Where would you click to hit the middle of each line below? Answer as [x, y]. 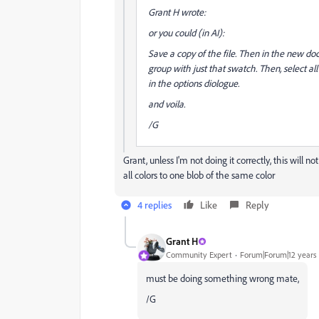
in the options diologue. [194, 83]
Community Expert [199, 255]
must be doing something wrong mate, [223, 278]
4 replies [155, 204]
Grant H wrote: [177, 11]
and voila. [167, 103]
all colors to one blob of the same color [199, 174]
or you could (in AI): [186, 32]
